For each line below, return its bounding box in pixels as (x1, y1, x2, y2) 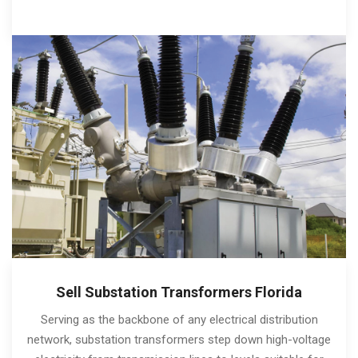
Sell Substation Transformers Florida (56, 283, 302, 300)
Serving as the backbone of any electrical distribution (40, 312, 318, 327)
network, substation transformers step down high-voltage (27, 332, 331, 347)
